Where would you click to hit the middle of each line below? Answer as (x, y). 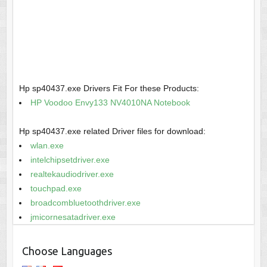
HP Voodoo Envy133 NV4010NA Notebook (110, 103)
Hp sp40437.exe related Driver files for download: (112, 131)
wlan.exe (47, 146)
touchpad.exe (56, 189)
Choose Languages (67, 251)
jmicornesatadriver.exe (73, 217)
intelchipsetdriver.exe (70, 160)
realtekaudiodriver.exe (72, 174)
